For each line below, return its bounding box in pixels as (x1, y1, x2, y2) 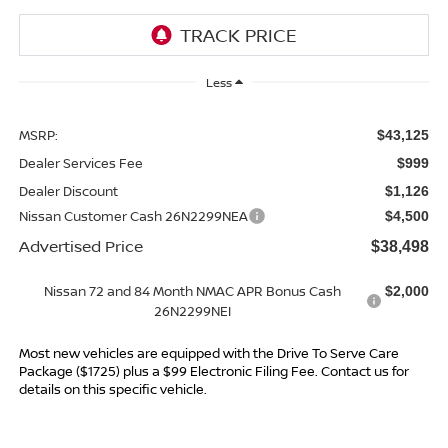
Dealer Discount (18, 181, 118, 200)
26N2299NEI (153, 301, 231, 320)
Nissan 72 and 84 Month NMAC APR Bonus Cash (43, 281, 341, 300)
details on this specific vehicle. (18, 379, 207, 398)
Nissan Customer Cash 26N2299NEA (18, 206, 248, 225)
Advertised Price (18, 234, 143, 257)
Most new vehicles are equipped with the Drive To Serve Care (18, 343, 399, 362)
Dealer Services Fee (18, 153, 143, 172)
